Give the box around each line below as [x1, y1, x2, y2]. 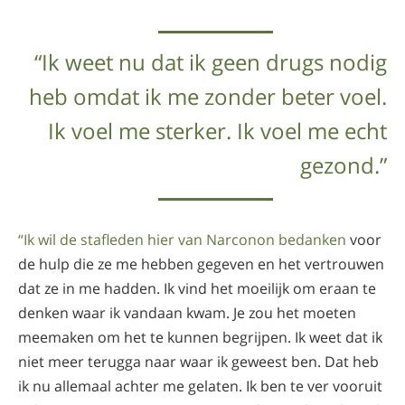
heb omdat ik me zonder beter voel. [29, 80, 387, 111]
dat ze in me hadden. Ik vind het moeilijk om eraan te [18, 278, 376, 298]
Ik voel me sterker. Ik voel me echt [48, 115, 387, 146]
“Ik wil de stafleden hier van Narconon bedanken [18, 229, 346, 250]
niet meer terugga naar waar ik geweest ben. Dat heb [18, 351, 379, 372]
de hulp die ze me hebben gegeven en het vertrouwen [18, 253, 384, 274]
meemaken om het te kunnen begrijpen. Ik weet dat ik [18, 326, 382, 347]
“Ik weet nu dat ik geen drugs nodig [34, 46, 387, 77]
